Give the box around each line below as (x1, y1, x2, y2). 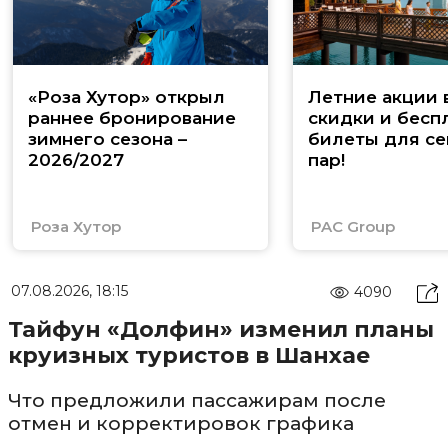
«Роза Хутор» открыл (28, 86, 225, 107)
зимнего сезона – (28, 128, 187, 149)
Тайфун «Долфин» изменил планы (7, 315, 434, 343)
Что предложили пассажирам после (7, 388, 386, 412)
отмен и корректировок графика (7, 411, 354, 435)
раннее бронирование (28, 107, 236, 128)
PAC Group (310, 216, 395, 236)
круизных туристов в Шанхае (7, 341, 370, 369)
